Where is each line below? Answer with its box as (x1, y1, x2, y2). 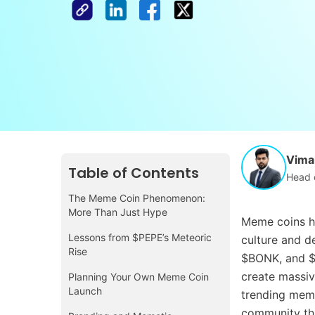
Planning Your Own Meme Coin (68, 270, 209, 283)
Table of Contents (68, 163, 199, 184)
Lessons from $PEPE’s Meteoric (68, 231, 212, 243)
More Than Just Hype (68, 205, 167, 218)
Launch (68, 284, 102, 297)
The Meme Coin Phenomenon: (68, 191, 205, 204)
